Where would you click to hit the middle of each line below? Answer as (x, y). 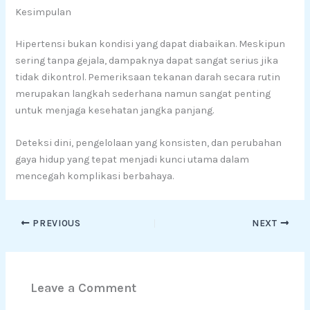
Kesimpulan (44, 12)
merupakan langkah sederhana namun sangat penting (143, 93)
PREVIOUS (55, 223)
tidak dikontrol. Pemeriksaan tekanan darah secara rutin (148, 77)
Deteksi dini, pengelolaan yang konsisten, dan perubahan (149, 143)
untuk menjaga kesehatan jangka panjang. (115, 110)
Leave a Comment (84, 288)
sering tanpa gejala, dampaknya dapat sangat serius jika (147, 60)
